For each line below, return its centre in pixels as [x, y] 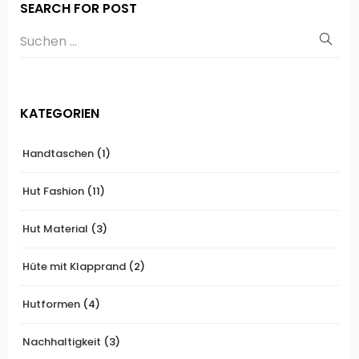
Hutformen [51, 304]
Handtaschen [58, 153]
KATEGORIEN [60, 113]
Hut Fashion [53, 191]
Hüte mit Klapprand [74, 266]
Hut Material [55, 229]
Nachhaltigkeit [62, 342]
